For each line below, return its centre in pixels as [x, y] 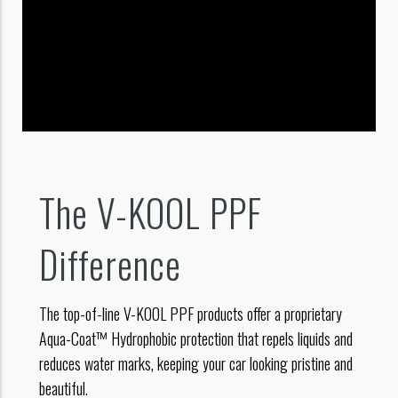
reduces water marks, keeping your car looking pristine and [196, 363]
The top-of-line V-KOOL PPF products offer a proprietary [191, 313]
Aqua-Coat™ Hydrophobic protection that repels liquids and [196, 338]
